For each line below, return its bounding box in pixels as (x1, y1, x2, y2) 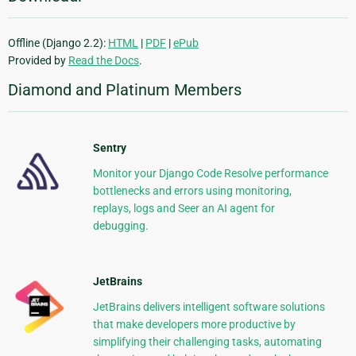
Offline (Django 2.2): (8, 37, 108, 50)
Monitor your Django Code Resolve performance (92, 167, 328, 180)
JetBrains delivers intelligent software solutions (92, 300, 325, 314)
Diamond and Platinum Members (8, 80, 242, 100)
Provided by (8, 54, 68, 68)
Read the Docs (68, 54, 139, 68)
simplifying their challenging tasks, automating (92, 335, 322, 349)
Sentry (92, 141, 126, 155)
